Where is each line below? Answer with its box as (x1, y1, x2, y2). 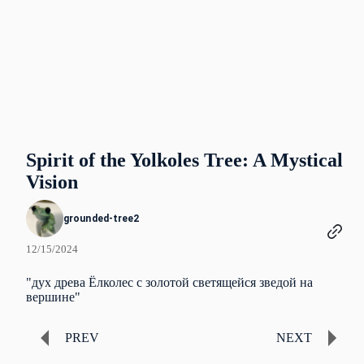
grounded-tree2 (63, 213, 140, 224)
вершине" (26, 290, 80, 304)
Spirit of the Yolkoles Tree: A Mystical (26, 149, 343, 171)
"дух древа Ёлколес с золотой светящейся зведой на (26, 275, 313, 289)
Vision (26, 171, 78, 193)
